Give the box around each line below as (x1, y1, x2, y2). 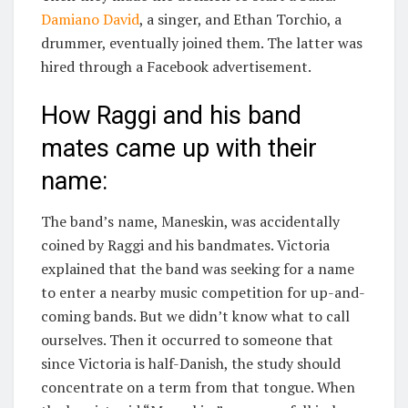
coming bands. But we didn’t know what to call (41, 306, 350, 327)
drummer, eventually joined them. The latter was (41, 33, 362, 53)
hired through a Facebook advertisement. (41, 56, 311, 76)
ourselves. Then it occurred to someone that (41, 330, 333, 351)
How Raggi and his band (41, 100, 301, 130)
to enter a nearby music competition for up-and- (41, 282, 365, 303)
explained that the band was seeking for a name (41, 259, 354, 280)
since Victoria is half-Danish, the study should (41, 353, 341, 374)
